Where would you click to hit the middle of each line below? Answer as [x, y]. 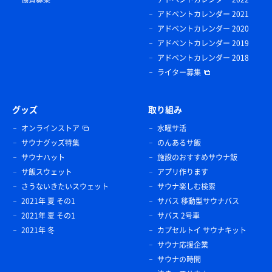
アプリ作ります [183, 172]
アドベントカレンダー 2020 [203, 28]
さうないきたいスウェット [65, 186]
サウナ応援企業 [183, 244]
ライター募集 [179, 72]
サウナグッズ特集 [50, 142]
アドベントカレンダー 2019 [203, 43]
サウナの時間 [179, 259]
